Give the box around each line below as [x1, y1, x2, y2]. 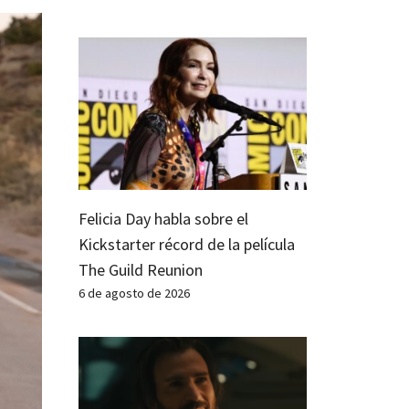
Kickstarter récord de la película [79, 233, 295, 255]
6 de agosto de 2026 [79, 284, 190, 301]
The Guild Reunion [79, 258, 203, 280]
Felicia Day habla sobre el [79, 207, 248, 229]
